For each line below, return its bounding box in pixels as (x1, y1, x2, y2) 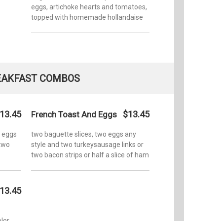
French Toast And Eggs (31, 109, 117, 119)
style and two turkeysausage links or (31, 140, 144, 148)
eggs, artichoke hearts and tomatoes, (31, 2, 147, 11)
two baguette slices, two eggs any (31, 130, 136, 138)
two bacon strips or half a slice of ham (31, 150, 149, 159)
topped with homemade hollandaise (31, 13, 143, 21)
